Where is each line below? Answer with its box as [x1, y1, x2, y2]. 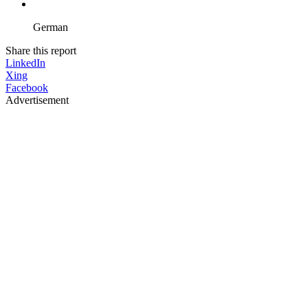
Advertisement [5, 93, 69, 106]
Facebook [5, 81, 48, 93]
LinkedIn [5, 56, 45, 69]
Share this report [5, 44, 76, 56]
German [33, 21, 68, 33]
